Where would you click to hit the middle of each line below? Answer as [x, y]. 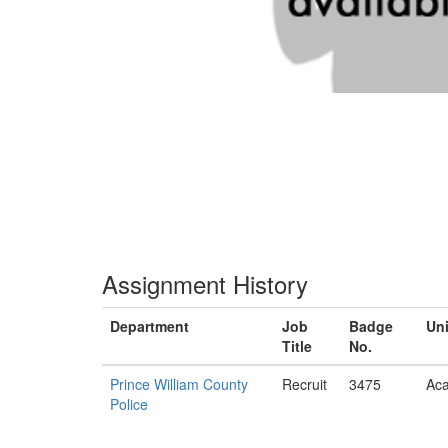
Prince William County [179, 384]
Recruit [304, 384]
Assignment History [205, 283]
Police [129, 404]
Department [149, 326]
